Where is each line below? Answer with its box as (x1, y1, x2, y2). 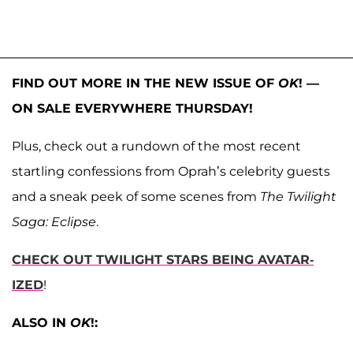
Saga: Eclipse (12, 214, 96, 229)
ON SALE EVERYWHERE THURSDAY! (12, 100, 253, 116)
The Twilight (260, 188, 336, 204)
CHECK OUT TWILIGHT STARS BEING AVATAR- (12, 251, 314, 267)
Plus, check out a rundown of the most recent (12, 138, 301, 154)
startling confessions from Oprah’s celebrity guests (12, 163, 330, 179)
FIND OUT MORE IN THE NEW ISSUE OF (12, 75, 278, 91)
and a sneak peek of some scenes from (12, 188, 260, 204)
